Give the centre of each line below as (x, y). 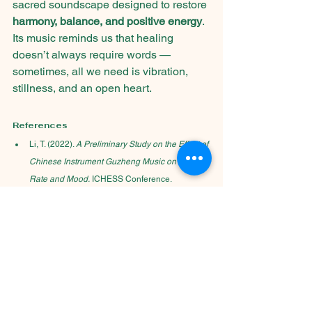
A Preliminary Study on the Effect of (143, 145)
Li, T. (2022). (53, 145)
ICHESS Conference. (131, 179)
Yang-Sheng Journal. (141, 214)
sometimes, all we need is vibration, (102, 72)
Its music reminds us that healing (94, 38)
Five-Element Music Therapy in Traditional (109, 197)
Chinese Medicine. (65, 214)
